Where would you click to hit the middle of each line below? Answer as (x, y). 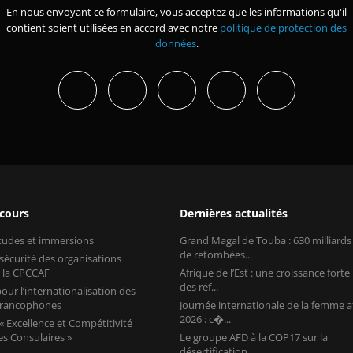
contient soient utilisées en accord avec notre (113, 27)
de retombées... (216, 254)
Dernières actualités (233, 213)
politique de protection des (283, 27)
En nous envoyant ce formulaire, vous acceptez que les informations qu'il (176, 11)
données (175, 43)
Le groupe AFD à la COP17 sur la (253, 337)
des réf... (199, 286)
